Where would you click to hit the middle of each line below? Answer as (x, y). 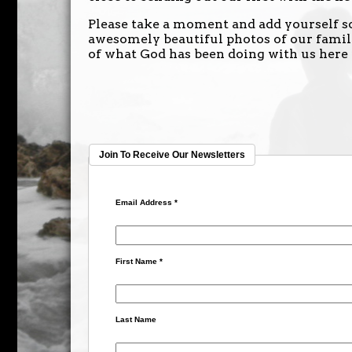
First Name (138, 261)
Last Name (136, 320)
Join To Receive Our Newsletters (172, 155)
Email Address (145, 203)
